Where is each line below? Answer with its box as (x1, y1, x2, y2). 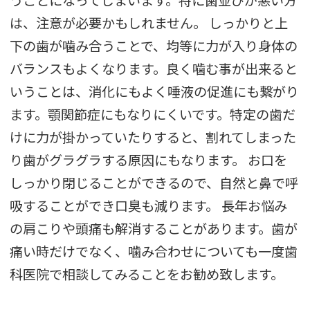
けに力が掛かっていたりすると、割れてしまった (10, 127, 297, 147)
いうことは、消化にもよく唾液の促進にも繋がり (10, 82, 300, 102)
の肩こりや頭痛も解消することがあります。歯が (10, 219, 298, 239)
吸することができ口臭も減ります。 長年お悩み (10, 196, 288, 216)
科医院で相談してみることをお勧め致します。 (10, 264, 284, 284)
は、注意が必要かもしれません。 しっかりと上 (10, 13, 289, 33)
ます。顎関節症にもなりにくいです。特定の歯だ (10, 104, 296, 125)
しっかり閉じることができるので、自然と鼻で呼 (10, 173, 299, 193)
